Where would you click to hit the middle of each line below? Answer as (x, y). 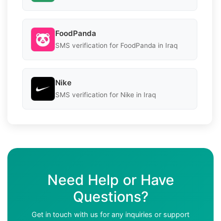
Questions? (110, 196)
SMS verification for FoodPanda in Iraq (116, 46)
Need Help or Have (110, 180)
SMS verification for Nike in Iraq (106, 95)
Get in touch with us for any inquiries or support (110, 214)
